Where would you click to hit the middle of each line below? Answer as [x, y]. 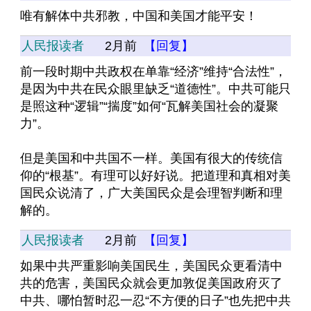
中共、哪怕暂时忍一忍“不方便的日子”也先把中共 [155, 301]
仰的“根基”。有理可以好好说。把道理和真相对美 [155, 176]
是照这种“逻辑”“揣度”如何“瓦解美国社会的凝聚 [149, 106]
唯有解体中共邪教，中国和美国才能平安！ [139, 16]
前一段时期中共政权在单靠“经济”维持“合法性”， [153, 72]
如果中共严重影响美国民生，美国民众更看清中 [151, 266]
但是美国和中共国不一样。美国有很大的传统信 [151, 158]
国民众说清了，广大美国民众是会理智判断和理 [151, 193]
